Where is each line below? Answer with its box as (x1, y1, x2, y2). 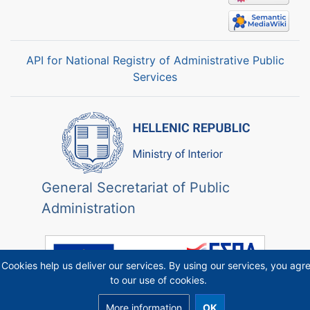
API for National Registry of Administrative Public (26, 53, 284, 68)
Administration (41, 200, 136, 217)
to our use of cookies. (110, 274, 207, 286)
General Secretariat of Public (41, 179, 230, 197)
